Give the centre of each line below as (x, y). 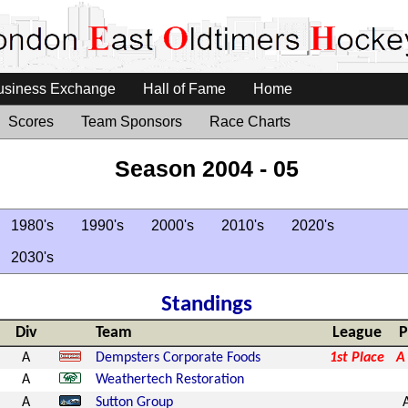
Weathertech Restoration (169, 380)
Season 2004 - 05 (206, 168)
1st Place (357, 358)
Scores (31, 122)
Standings (206, 305)
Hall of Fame (184, 89)
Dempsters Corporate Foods (178, 358)
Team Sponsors (132, 122)
